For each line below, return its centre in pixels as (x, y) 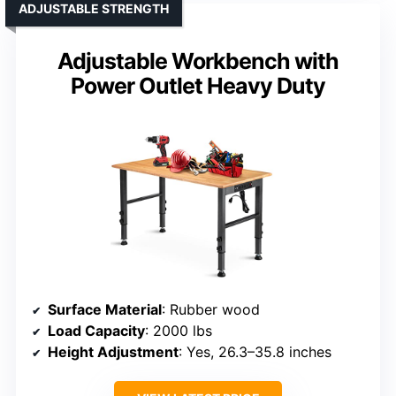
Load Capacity (96, 331)
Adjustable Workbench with (198, 61)
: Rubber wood (211, 310)
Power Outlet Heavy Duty (198, 86)
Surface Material (105, 310)
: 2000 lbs (179, 331)
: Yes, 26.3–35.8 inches (255, 352)
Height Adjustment (113, 352)
